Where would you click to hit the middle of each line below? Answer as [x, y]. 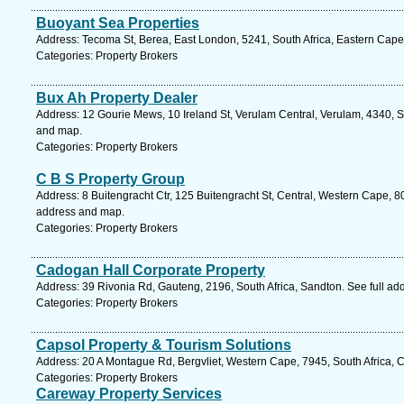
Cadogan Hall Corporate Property [151, 270]
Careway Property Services [129, 394]
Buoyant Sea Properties [118, 23]
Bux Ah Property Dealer [117, 98]
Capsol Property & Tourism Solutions [164, 345]
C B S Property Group [110, 179]
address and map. [80, 212]
